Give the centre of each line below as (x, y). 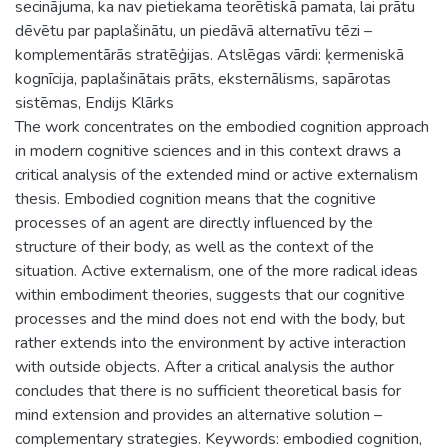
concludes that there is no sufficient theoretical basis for (208, 390)
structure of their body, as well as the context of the (194, 246)
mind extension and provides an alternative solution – (198, 414)
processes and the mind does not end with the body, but (210, 318)
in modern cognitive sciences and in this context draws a (208, 150)
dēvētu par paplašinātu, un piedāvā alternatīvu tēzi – (193, 30)
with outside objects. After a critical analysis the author (204, 366)
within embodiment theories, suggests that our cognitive (210, 294)
